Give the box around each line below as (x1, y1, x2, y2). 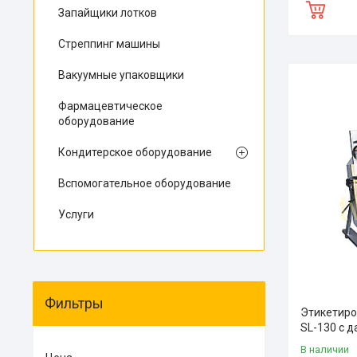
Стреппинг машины (58, 37, 160, 50)
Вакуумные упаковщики (58, 69, 184, 81)
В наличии (300, 343, 349, 355)
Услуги (58, 208, 94, 221)
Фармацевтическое (58, 100, 163, 112)
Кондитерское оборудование (58, 146, 212, 159)
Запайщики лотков (58, 6, 157, 19)
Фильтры (45, 295, 104, 312)
